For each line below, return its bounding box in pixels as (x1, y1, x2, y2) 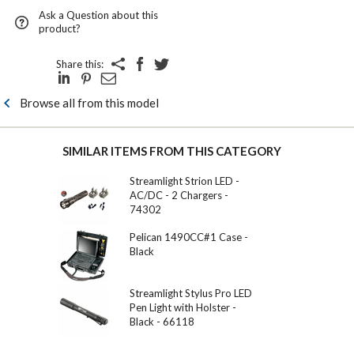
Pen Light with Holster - (130, 301, 236, 314)
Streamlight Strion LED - (130, 175, 239, 188)
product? (38, 22, 81, 36)
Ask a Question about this (38, 9, 158, 22)
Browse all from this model (20, 96, 159, 111)
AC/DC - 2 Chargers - (130, 189, 228, 202)
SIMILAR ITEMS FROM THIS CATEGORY (62, 144, 281, 159)
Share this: (55, 58, 104, 71)
